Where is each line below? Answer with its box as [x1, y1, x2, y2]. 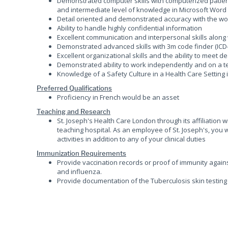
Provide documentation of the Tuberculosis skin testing [57, 176, 227, 185]
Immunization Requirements [37, 149, 126, 157]
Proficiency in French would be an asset [57, 93, 179, 102]
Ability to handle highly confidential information [57, 23, 202, 33]
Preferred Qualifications [37, 84, 112, 92]
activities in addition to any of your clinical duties [57, 134, 206, 144]
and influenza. [57, 167, 102, 176]
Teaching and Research [37, 107, 110, 116]
